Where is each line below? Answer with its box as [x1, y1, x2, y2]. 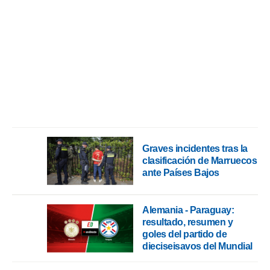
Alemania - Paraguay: [142, 205, 234, 215]
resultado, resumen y [142, 217, 233, 227]
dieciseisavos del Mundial [142, 241, 253, 251]
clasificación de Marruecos [142, 155, 257, 166]
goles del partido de [142, 229, 227, 239]
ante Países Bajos [142, 168, 219, 178]
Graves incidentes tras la [142, 143, 248, 154]
